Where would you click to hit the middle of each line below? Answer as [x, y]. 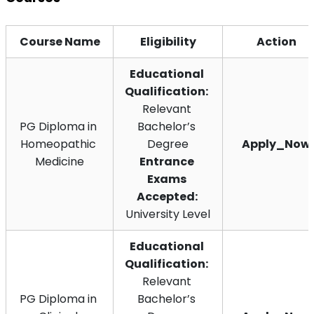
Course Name [60, 41]
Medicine [60, 161]
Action [276, 41]
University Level [168, 214]
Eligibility [168, 41]
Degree [168, 144]
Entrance [167, 161]
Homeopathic [58, 144]
